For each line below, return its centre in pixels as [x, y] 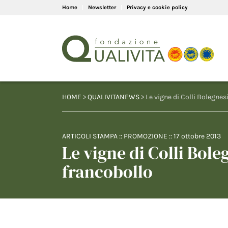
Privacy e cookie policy [157, 7]
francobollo [107, 172]
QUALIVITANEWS [113, 97]
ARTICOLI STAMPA [90, 136]
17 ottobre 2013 [197, 136]
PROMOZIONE [146, 136]
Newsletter [102, 7]
